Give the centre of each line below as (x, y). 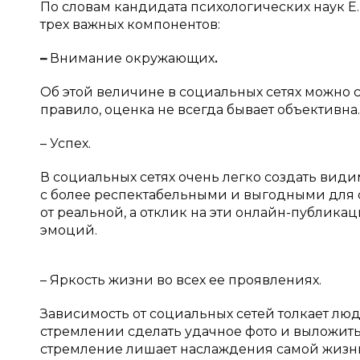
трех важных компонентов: (130, 25)
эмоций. (69, 230)
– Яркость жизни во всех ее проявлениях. (181, 280)
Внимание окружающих (131, 58)
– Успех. (65, 143)
